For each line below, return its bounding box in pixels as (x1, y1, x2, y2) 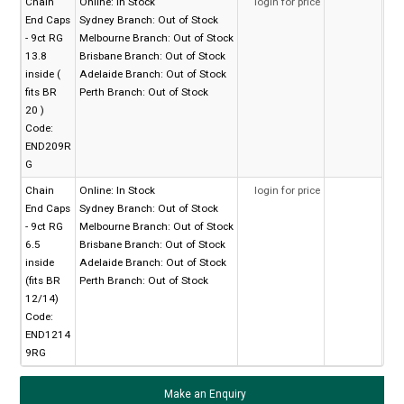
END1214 (25, 328, 71, 342)
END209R (25, 140, 72, 153)
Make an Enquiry (163, 388, 246, 401)
